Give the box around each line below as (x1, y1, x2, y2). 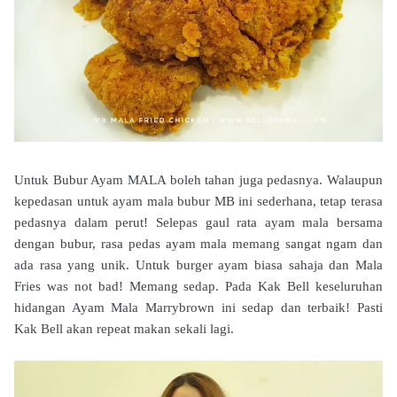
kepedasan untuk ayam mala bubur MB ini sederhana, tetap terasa (14, 193, 383, 208)
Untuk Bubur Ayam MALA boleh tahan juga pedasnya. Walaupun (14, 172, 383, 187)
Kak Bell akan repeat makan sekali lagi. (14, 321, 234, 336)
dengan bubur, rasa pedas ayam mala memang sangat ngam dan (14, 236, 383, 251)
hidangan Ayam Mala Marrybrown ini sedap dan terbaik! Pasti (14, 300, 383, 315)
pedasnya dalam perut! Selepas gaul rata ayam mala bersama (14, 214, 383, 230)
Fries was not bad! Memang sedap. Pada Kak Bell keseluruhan (14, 278, 383, 293)
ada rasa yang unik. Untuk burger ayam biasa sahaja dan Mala (14, 257, 383, 272)
